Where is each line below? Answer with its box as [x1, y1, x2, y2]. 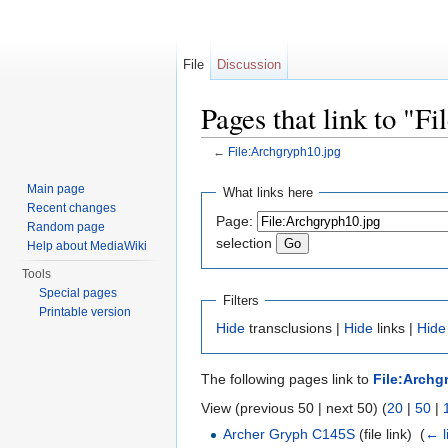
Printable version [39, 305, 132, 319]
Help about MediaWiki [27, 239, 148, 253]
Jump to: [201, 159, 260, 176]
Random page [27, 220, 106, 234]
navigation [260, 159, 325, 176]
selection [216, 234, 272, 251]
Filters [222, 292, 259, 308]
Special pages [39, 286, 118, 300]
